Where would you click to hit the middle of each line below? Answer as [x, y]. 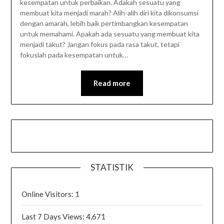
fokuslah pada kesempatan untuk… [74, 55]
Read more [112, 83]
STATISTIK [112, 167]
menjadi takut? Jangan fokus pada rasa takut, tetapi [99, 44]
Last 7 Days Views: [54, 217]
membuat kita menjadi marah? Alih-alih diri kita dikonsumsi [109, 13]
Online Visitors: [48, 194]
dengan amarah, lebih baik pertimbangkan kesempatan [104, 23]
